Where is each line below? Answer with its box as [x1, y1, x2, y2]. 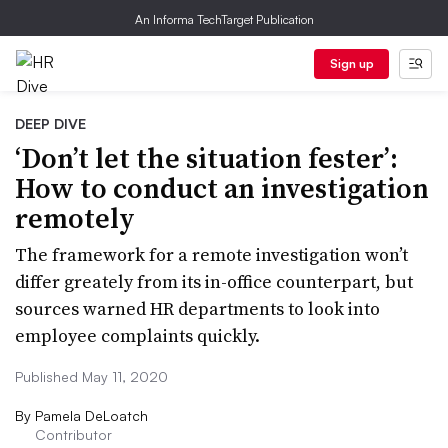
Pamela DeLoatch [35, 407, 148, 424]
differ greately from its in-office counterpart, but [15, 269, 413, 294]
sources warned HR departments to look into [15, 296, 380, 321]
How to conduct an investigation [15, 169, 429, 207]
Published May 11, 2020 [15, 368, 168, 385]
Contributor [35, 426, 112, 443]
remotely [15, 199, 135, 237]
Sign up [329, 56, 374, 71]
